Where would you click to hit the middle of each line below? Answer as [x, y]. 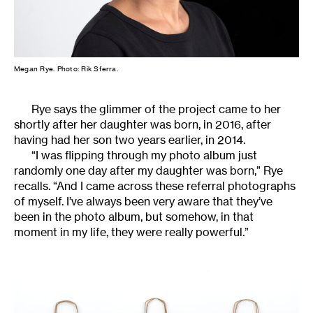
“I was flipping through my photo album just [144, 155]
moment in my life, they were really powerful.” [131, 232]
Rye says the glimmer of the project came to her [156, 109]
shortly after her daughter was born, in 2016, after [143, 125]
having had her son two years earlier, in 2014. [130, 140]
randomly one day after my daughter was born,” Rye [148, 171]
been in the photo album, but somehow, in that [134, 217]
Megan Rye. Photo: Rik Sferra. [66, 69]
